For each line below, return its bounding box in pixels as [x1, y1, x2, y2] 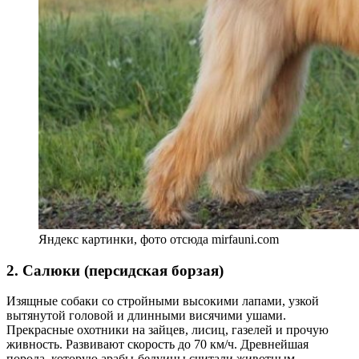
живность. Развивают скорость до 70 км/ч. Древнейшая [6, 337, 309, 352]
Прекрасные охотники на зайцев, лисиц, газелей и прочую [6, 323, 329, 337]
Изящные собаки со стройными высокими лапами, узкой [6, 294, 319, 309]
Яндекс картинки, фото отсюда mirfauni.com [38, 232, 279, 246]
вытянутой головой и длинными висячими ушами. [6, 309, 286, 323]
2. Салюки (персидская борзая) [6, 261, 224, 279]
